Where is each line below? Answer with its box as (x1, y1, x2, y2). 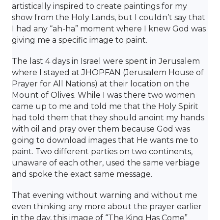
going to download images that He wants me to (12, 135, 198, 145)
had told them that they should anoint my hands (12, 112, 204, 122)
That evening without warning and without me (12, 190, 197, 200)
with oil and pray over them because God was (12, 124, 190, 134)
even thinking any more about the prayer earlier (12, 201, 202, 211)
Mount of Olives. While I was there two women (12, 90, 195, 100)
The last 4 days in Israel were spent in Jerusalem (12, 56, 200, 66)
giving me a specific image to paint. (12, 35, 147, 45)
